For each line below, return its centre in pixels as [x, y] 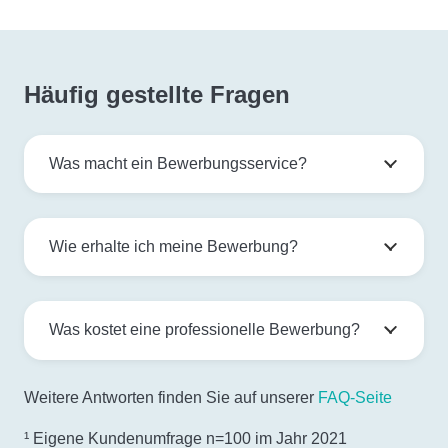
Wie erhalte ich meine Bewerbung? [173, 247]
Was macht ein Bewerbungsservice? [178, 164]
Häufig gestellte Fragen [157, 95]
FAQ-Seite [355, 398]
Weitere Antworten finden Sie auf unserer [171, 398]
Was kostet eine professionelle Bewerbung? [204, 330]
